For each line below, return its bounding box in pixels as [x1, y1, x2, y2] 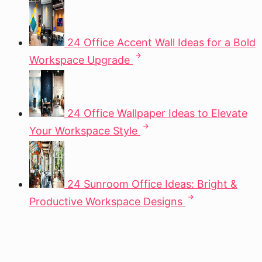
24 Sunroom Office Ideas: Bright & [67, 178, 237, 190]
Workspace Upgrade [29, 54, 130, 66]
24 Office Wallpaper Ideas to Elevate [67, 107, 247, 119]
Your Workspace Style [29, 125, 137, 137]
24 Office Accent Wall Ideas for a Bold [67, 36, 256, 49]
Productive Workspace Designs [29, 195, 182, 208]
